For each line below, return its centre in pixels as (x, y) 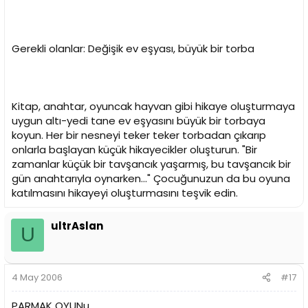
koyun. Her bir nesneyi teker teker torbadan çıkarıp (139, 135)
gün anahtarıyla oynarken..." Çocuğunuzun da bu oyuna (151, 178)
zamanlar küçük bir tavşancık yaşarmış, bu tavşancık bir (151, 164)
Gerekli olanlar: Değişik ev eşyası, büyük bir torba (133, 48)
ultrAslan (77, 225)
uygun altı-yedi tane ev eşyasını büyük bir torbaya (139, 120)
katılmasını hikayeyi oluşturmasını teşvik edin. (125, 192)
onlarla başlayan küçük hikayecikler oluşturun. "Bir (134, 149)
